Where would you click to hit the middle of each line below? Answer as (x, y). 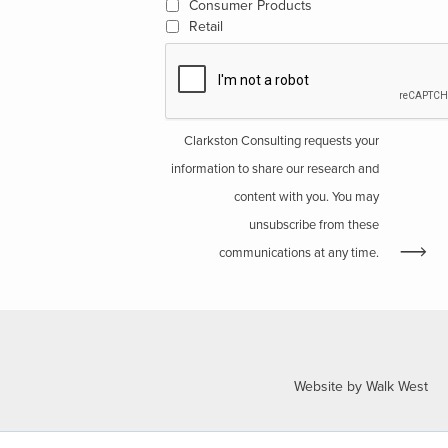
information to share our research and (274, 169)
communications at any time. (298, 253)
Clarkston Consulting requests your (281, 141)
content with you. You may (306, 197)
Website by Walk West (360, 387)
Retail (205, 27)
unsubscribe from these (313, 225)
